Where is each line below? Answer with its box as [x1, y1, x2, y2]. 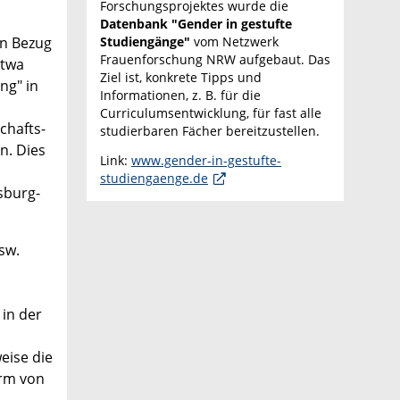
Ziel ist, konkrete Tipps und [100, 68, 262, 86]
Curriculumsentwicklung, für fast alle [100, 104, 321, 121]
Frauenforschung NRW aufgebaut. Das [100, 50, 330, 68]
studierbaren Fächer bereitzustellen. [100, 121, 320, 139]
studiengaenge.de [100, 170, 208, 187]
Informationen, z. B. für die [100, 86, 261, 104]
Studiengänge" [100, 32, 190, 50]
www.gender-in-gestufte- [131, 152, 281, 170]
